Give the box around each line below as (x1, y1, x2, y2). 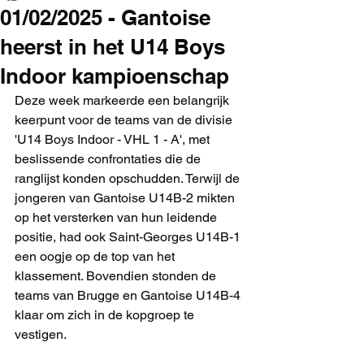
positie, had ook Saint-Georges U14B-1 (15, 229, 244, 245)
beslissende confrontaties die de (15, 151, 204, 167)
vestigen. (15, 327, 67, 342)
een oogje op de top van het (15, 249, 178, 264)
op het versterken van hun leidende (15, 210, 220, 225)
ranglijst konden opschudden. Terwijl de (15, 171, 243, 186)
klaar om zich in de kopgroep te (15, 307, 197, 323)
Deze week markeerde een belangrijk (15, 93, 232, 108)
